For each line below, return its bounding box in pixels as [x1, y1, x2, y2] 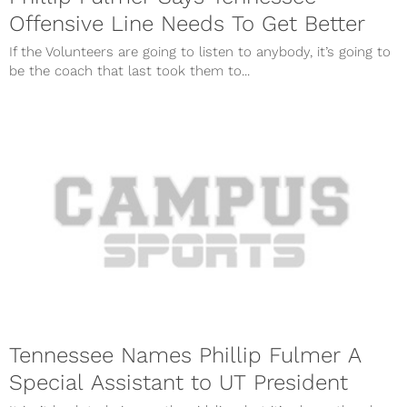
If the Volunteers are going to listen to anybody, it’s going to [9, 43, 391, 60]
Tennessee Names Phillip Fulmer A [9, 342, 362, 369]
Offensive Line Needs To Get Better [9, 10, 365, 36]
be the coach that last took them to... [9, 62, 250, 79]
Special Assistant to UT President [9, 370, 348, 396]
